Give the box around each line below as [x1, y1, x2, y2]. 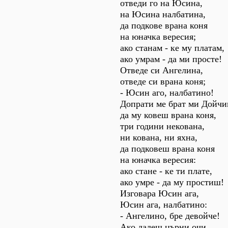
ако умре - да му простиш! [120, 177, 224, 187]
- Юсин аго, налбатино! [120, 88, 214, 98]
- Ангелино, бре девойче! [120, 211, 220, 221]
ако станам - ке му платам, [120, 43, 224, 53]
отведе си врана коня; [120, 76, 206, 87]
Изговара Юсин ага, [120, 188, 199, 198]
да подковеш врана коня [120, 144, 215, 154]
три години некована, [120, 121, 205, 131]
